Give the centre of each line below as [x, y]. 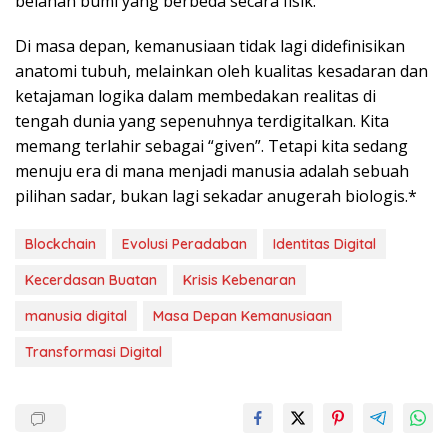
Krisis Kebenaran [239, 280]
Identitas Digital [324, 244]
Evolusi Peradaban [184, 244]
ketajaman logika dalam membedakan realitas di [195, 96]
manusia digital [76, 316]
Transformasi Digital [93, 352]
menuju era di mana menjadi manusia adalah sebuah [212, 171]
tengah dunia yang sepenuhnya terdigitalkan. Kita [202, 121]
